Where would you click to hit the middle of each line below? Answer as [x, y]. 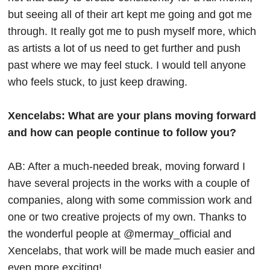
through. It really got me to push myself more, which [132, 32]
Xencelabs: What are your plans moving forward [132, 116]
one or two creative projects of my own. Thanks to [127, 217]
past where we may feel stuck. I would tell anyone [127, 65]
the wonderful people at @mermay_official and [120, 234]
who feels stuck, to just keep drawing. [98, 82]
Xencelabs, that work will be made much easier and [132, 251]
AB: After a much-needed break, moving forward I [127, 167]
